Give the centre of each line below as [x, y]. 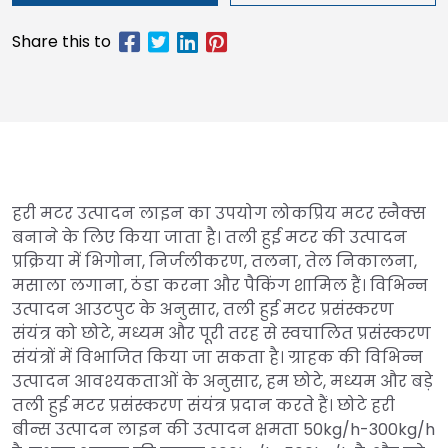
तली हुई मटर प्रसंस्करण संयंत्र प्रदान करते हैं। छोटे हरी [203, 405]
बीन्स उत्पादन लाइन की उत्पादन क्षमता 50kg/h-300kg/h [223, 429]
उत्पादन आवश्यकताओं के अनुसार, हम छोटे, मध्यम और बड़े [222, 381]
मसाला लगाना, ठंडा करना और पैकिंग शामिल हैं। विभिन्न [220, 285]
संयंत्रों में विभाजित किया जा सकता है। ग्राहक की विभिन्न [217, 357]
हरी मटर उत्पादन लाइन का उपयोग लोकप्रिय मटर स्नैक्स [219, 213]
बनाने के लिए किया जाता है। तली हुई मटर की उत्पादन [209, 237]
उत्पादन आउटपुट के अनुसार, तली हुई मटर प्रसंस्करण [203, 309]
